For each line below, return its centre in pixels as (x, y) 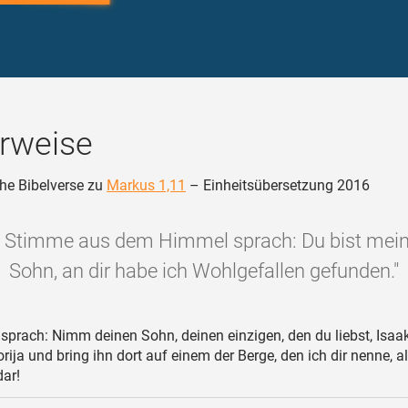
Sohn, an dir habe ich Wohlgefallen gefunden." (204, 271)
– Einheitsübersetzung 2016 (278, 185)
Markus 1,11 (146, 185)
